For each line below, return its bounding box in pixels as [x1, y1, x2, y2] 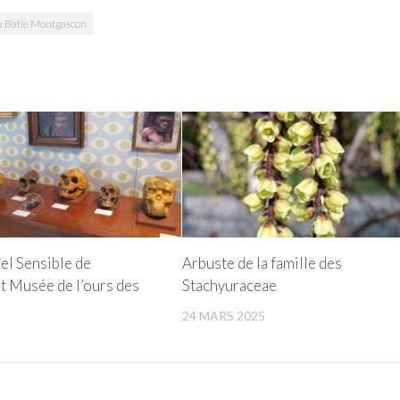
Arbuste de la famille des [182, 253, 343, 272]
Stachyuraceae [182, 275, 278, 295]
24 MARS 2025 [182, 307, 266, 323]
